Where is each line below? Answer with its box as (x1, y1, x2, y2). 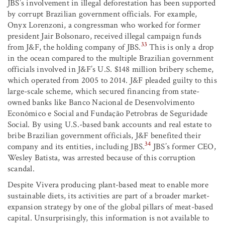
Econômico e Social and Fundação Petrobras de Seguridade (8, 107, 208, 119)
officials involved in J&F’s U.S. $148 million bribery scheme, (8, 63, 214, 75)
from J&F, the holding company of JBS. (8, 41, 141, 53)
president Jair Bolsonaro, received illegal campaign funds (8, 30, 202, 42)
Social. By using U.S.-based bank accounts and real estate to (8, 119, 211, 130)
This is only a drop (147, 41, 214, 53)
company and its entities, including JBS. (8, 141, 145, 152)
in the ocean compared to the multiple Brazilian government (8, 52, 214, 64)
